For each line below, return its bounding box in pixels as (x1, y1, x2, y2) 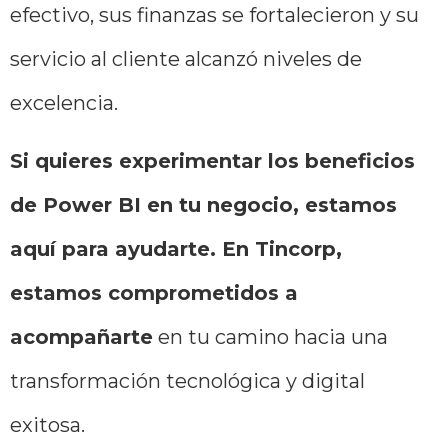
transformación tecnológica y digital (10, 369, 365, 394)
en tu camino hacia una (153, 325, 388, 350)
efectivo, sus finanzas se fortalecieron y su (10, 2, 419, 27)
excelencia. (10, 90, 123, 115)
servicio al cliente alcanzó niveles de (10, 46, 362, 71)
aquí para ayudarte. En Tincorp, (10, 237, 342, 262)
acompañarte (10, 325, 153, 350)
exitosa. (10, 413, 85, 438)
